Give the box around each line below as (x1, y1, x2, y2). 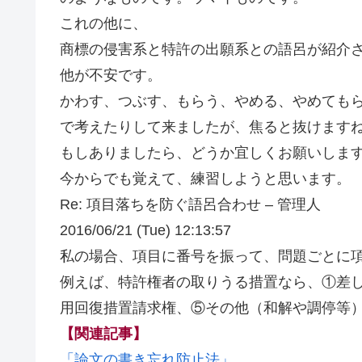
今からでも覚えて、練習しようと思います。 (60, 170, 351, 187)
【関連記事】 (60, 325, 147, 342)
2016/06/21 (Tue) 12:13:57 (60, 221, 231, 238)
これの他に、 (60, 15, 147, 32)
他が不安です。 (60, 66, 162, 83)
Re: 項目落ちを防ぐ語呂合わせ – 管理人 (60, 196, 321, 213)
